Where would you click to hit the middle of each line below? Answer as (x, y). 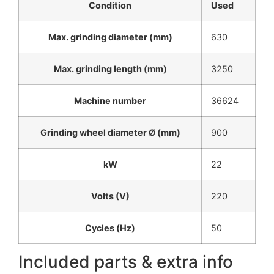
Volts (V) (110, 196)
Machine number (110, 101)
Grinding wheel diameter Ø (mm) (110, 133)
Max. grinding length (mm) (110, 69)
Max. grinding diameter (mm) (110, 37)
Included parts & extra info (126, 262)
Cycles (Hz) (110, 228)
